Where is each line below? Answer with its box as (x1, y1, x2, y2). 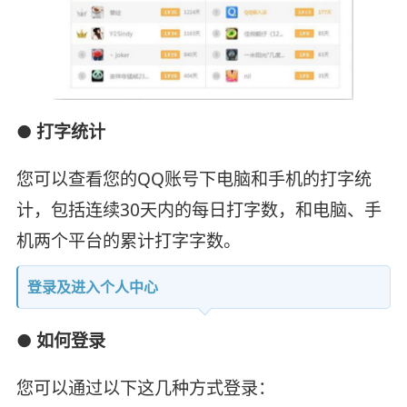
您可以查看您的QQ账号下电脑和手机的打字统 (15, 166, 372, 191)
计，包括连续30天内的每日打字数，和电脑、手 (15, 197, 382, 222)
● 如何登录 (15, 328, 105, 352)
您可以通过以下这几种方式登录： (15, 375, 275, 400)
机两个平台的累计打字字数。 (15, 228, 241, 253)
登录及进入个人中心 (26, 276, 158, 297)
